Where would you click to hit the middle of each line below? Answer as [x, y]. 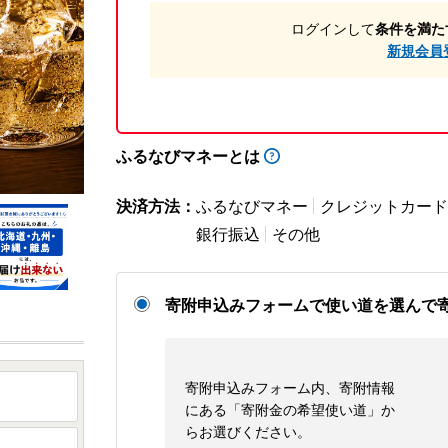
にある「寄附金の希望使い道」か [290, 409]
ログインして [333, 28]
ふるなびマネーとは [188, 155]
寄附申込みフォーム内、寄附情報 [290, 387]
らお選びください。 [248, 431]
